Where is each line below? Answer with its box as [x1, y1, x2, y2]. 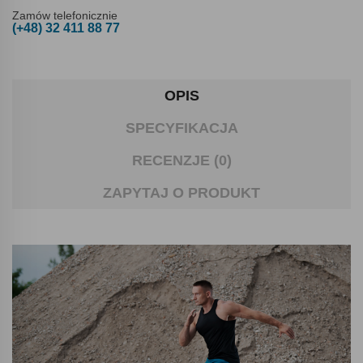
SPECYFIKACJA [125, 120, 238, 137]
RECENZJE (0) [131, 152, 232, 169]
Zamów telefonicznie [12, 9, 117, 23]
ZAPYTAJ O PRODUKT [103, 185, 260, 202]
